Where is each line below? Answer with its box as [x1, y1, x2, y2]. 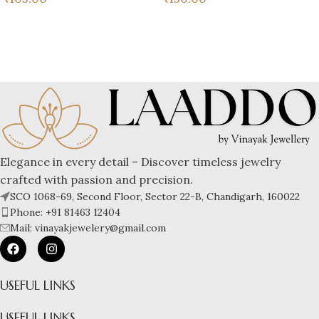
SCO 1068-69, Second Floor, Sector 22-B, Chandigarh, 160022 [10, 189, 300, 203]
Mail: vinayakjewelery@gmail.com [10, 221, 166, 234]
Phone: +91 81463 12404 [10, 205, 120, 219]
